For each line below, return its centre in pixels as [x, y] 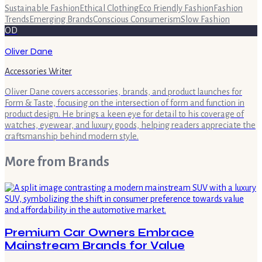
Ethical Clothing [109, 8]
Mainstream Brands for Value [95, 246]
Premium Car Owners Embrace [99, 233]
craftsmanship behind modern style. [72, 136]
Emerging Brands [61, 19]
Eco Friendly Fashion [176, 8]
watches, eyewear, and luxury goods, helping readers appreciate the [130, 125]
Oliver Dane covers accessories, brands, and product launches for [123, 92]
